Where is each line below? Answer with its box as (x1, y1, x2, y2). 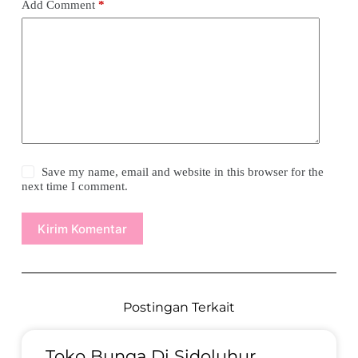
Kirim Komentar (37, 221, 127, 237)
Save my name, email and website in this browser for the (42, 165, 324, 178)
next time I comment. (21, 180, 128, 193)
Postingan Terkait (122, 300, 235, 315)
